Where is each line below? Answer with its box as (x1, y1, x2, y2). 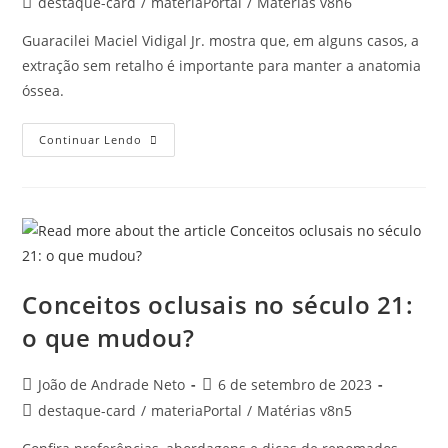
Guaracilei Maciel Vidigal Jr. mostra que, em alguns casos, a (22, 31, 420, 51)
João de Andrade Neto (38, 375, 186, 395)
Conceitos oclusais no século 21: (22, 288, 414, 322)
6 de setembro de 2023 (218, 375, 373, 395)
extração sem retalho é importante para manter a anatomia (22, 56, 422, 76)
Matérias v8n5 (257, 401, 353, 421)
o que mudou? (22, 321, 195, 355)
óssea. (22, 81, 65, 101)
